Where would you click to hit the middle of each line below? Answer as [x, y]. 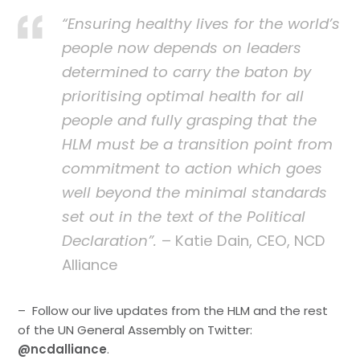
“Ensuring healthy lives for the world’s [201, 23]
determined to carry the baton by [187, 72]
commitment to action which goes [192, 168]
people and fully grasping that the [190, 120]
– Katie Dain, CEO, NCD [244, 240]
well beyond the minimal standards [195, 192]
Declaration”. [112, 240]
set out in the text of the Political [184, 216]
